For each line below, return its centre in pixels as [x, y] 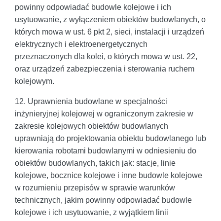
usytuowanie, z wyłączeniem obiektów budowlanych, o [110, 19]
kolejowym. [35, 81]
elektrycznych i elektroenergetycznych [81, 44]
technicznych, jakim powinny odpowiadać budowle [103, 200]
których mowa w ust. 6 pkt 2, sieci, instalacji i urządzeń [110, 32]
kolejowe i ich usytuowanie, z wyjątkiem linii [92, 212]
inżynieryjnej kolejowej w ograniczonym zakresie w [104, 113]
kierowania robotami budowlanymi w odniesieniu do [106, 150]
